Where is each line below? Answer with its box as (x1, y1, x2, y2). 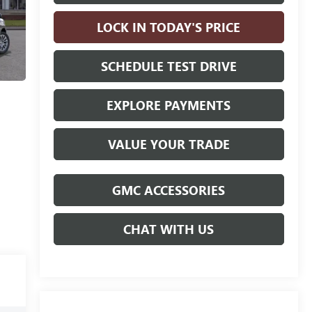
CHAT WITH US (123, 220, 214, 237)
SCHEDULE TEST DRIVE (100, 57, 237, 75)
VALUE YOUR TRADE (107, 135, 230, 153)
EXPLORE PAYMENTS (107, 96, 231, 114)
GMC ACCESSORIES (112, 181, 226, 198)
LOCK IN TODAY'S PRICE (97, 18, 241, 36)
